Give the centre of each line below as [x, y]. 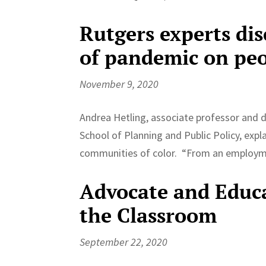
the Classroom [148, 215]
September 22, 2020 [124, 242]
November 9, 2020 [119, 84]
